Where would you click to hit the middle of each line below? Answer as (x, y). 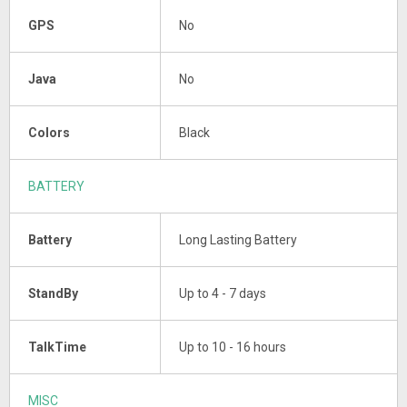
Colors (49, 133)
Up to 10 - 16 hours (233, 347)
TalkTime (57, 347)
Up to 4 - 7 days (223, 294)
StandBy (53, 294)
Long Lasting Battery (238, 240)
